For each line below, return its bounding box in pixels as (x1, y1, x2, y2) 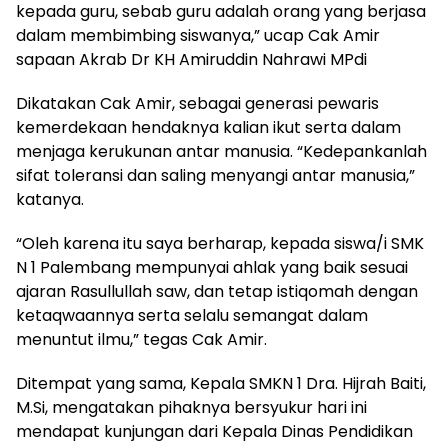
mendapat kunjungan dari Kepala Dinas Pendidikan (16, 420, 413, 444)
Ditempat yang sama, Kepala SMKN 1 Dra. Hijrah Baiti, (16, 372, 426, 396)
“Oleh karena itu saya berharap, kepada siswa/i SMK (16, 232, 424, 256)
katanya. (16, 188, 84, 212)
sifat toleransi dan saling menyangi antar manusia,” (16, 164, 415, 188)
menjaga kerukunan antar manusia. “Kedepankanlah (16, 140, 427, 164)
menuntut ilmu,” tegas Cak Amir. (16, 328, 267, 352)
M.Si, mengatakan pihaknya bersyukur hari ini (16, 396, 367, 420)
